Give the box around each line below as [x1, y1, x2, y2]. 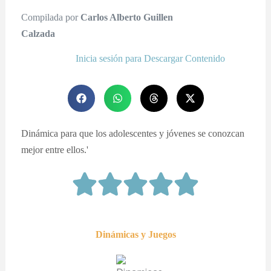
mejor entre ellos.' [21, 143, 89, 155]
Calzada [21, 27, 56, 39]
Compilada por [21, 11, 81, 23]
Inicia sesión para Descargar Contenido [76, 52, 226, 64]
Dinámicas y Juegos [95, 228, 176, 240]
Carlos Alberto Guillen [80, 11, 174, 23]
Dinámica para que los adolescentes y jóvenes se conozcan [21, 127, 245, 139]
